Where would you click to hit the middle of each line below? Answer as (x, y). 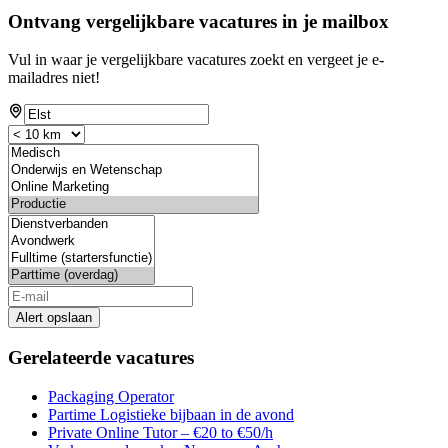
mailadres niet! (54, 78)
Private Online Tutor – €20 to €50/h (160, 432)
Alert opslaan (54, 318)
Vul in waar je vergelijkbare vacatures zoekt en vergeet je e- (196, 60)
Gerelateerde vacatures (101, 358)
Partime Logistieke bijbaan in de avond (171, 414)
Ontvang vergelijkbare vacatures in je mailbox (198, 21)
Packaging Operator (111, 396)
